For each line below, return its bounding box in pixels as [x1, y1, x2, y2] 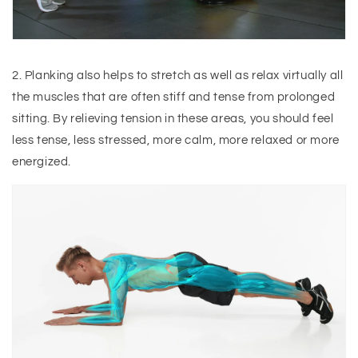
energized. [12, 156, 71, 168]
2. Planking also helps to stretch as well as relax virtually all [12, 70, 344, 82]
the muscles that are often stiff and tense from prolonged [12, 91, 336, 103]
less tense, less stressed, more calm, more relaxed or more [12, 134, 340, 146]
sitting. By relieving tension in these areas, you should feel [12, 113, 334, 125]
